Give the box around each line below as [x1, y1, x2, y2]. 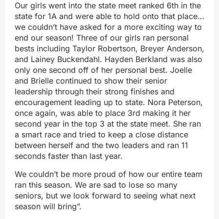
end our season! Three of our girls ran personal [15, 33, 189, 43]
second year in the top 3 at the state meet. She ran [15, 119, 201, 129]
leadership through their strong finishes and [15, 87, 175, 97]
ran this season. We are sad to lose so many [15, 179, 177, 190]
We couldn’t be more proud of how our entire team [15, 169, 202, 179]
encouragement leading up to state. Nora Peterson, [15, 97, 203, 108]
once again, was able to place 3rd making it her [15, 108, 191, 118]
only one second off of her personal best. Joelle [15, 65, 192, 75]
